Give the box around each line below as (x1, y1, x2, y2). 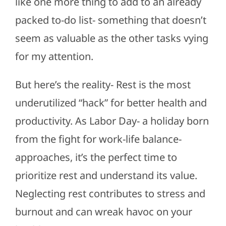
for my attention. (15, 49, 93, 64)
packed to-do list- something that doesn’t (15, 13, 206, 27)
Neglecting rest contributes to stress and (15, 187, 205, 201)
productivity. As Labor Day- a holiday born (15, 114, 209, 128)
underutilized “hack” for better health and (15, 96, 207, 110)
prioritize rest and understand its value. (15, 168, 197, 183)
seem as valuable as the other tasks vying (15, 31, 208, 45)
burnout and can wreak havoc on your (15, 205, 192, 219)
